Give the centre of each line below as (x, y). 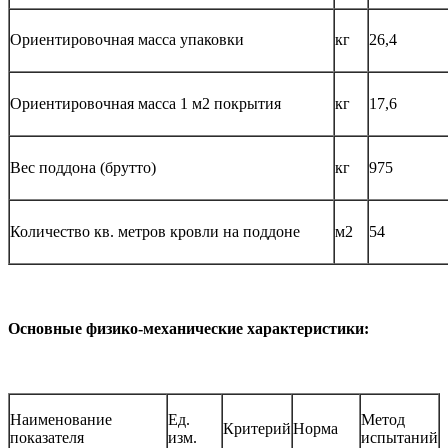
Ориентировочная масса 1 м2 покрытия (145, 103)
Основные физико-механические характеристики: (188, 328)
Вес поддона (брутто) (83, 167)
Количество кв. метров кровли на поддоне (155, 231)
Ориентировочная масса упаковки (127, 39)
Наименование (61, 420)
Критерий (257, 429)
